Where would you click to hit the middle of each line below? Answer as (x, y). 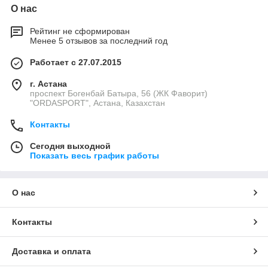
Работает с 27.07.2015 (76, 63)
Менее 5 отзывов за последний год (99, 41)
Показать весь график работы (95, 156)
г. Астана (48, 84)
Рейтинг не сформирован (80, 31)
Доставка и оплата (51, 252)
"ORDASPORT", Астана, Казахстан (98, 103)
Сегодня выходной (70, 146)
